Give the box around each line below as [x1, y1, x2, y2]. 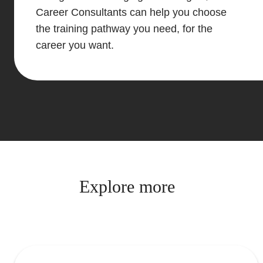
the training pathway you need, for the [35, 22, 213, 35]
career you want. [35, 39, 114, 51]
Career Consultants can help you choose [35, 6, 227, 18]
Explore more [79, 177, 175, 197]
